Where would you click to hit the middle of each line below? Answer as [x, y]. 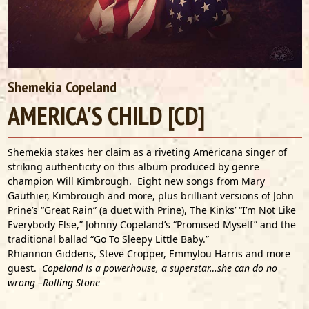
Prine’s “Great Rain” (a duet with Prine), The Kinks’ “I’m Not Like [151, 210]
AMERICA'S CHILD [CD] [106, 116]
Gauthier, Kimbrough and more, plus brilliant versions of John [150, 196]
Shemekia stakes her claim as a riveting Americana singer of [147, 152]
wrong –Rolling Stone [53, 282]
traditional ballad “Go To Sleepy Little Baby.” [109, 239]
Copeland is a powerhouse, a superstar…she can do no [159, 268]
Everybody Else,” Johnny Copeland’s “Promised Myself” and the [151, 225]
